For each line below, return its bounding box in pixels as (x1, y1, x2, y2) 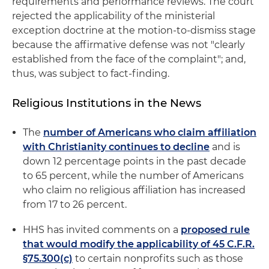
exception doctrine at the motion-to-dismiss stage (12, 25, 256, 36)
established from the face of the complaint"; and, (12, 53, 246, 65)
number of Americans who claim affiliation (43, 127, 256, 138)
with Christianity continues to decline (23, 141, 210, 153)
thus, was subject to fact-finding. (12, 68, 169, 79)
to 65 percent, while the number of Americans (23, 170, 244, 181)
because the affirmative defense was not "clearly (12, 39, 245, 50)
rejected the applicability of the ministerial (12, 10, 215, 22)
